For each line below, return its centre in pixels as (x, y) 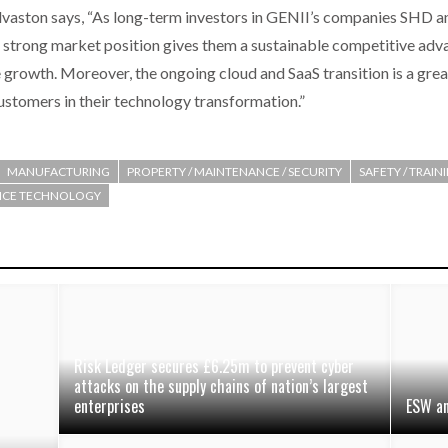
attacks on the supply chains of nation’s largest (221, 386)
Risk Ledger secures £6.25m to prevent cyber (214, 366)
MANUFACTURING (58, 172)
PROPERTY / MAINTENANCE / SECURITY (234, 172)
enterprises (110, 406)
